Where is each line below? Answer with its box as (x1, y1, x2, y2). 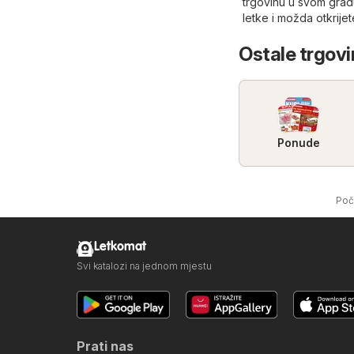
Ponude (277, 135, 320, 149)
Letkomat (94, 239, 146, 254)
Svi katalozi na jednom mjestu (77, 259, 212, 272)
